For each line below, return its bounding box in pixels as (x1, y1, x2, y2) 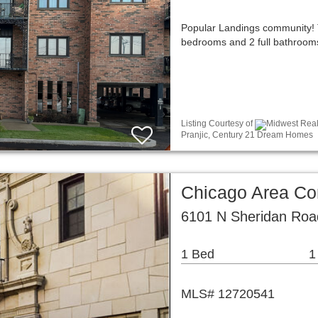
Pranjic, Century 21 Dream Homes (181, 129, 313, 140)
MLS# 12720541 (181, 287, 275, 301)
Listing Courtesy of (181, 119, 255, 129)
